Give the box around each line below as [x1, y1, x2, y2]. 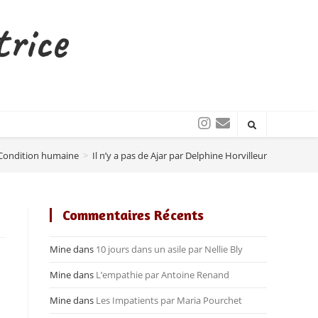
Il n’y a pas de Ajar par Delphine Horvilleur [92, 148, 267, 162]
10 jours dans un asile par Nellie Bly [96, 243, 243, 256]
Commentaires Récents [62, 206, 204, 224]
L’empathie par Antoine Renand [96, 268, 229, 281]
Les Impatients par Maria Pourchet [96, 294, 242, 307]
